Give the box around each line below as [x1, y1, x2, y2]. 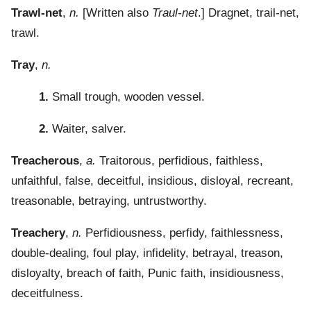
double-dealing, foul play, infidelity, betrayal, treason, [11, 246, 283, 260]
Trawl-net [11, 6, 62, 20]
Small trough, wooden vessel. [49, 90, 205, 104]
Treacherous [11, 154, 79, 168]
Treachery [11, 226, 65, 240]
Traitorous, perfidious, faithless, [96, 154, 263, 168]
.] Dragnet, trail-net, [198, 6, 299, 20]
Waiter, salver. [49, 122, 126, 136]
